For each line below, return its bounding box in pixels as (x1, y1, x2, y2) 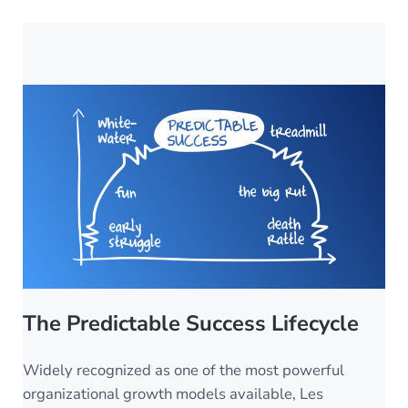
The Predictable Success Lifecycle (23, 309, 359, 339)
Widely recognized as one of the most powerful (23, 360, 344, 382)
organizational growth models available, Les (23, 383, 323, 405)
